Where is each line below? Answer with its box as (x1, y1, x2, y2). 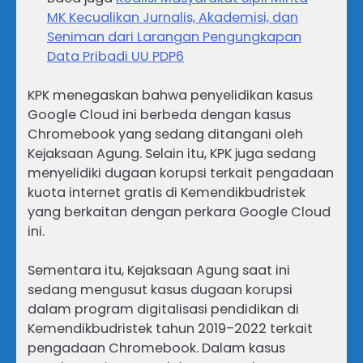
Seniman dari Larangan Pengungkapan (47, 27, 301, 46)
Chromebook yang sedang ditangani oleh (28, 124, 303, 143)
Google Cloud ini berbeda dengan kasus (28, 105, 291, 124)
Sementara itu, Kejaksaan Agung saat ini (28, 260, 290, 280)
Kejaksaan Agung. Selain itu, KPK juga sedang (28, 143, 316, 163)
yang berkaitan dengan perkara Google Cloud (28, 202, 331, 221)
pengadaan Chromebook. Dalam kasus (28, 338, 285, 357)
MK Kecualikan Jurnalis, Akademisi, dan (47, 7, 298, 27)
